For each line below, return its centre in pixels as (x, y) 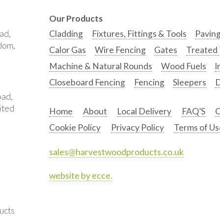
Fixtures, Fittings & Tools (139, 34)
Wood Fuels (183, 66)
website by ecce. (81, 175)
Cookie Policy (75, 127)
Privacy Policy (137, 127)
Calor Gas (67, 50)
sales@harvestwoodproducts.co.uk (116, 152)
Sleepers (190, 82)
